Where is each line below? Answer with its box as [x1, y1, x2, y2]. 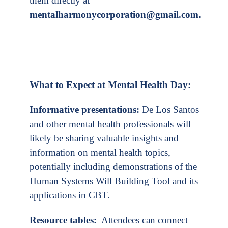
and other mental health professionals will [30, 118, 191, 129]
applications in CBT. [30, 189, 110, 201]
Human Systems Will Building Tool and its [30, 175, 198, 186]
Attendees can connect [97, 214, 188, 225]
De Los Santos [139, 104, 199, 115]
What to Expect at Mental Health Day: [30, 79, 191, 91]
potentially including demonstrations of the [30, 161, 197, 172]
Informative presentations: [30, 104, 139, 115]
